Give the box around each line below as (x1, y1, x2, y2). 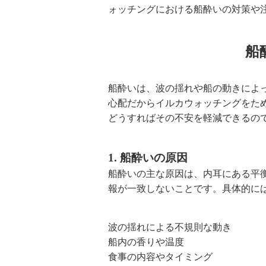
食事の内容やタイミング (108, 252, 213, 262)
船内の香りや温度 (108, 237, 184, 248)
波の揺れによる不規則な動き (108, 222, 232, 233)
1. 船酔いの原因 (108, 151, 188, 164)
